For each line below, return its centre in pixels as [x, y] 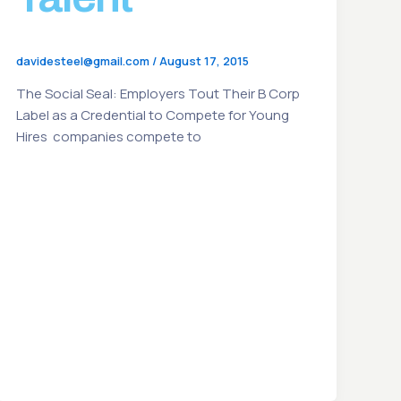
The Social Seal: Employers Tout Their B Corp [158, 94]
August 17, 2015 [205, 61]
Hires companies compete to [109, 137]
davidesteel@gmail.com [85, 61]
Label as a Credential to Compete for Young [153, 115]
